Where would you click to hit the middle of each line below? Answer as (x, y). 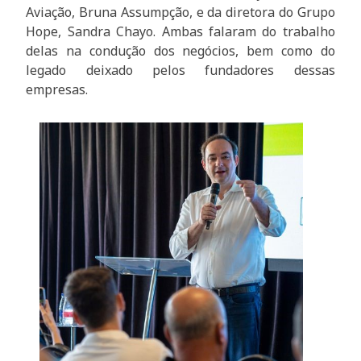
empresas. (59, 90)
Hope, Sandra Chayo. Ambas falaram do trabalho (180, 32)
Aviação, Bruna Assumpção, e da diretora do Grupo (180, 12)
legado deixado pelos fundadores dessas (180, 71)
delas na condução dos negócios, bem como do (180, 51)
